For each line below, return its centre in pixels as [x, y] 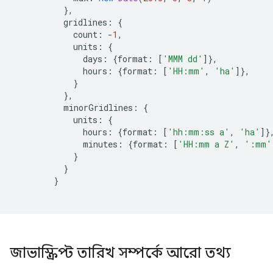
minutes [66, 144]
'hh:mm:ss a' [199, 132]
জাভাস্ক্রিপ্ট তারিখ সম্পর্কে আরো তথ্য [120, 253]
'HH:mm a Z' [206, 144]
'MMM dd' [183, 59]
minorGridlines [74, 108]
